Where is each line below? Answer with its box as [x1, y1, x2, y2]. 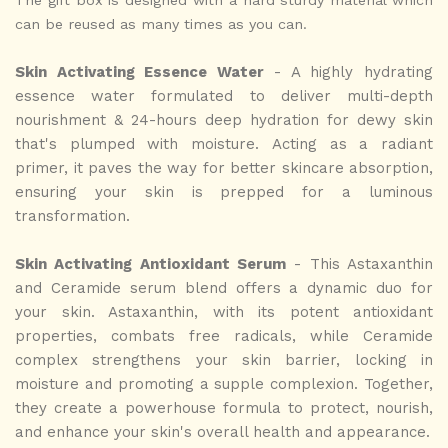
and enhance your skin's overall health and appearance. [15, 422, 430, 441]
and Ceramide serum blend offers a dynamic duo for [15, 278, 433, 297]
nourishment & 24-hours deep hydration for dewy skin [15, 110, 433, 129]
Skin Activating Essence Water [15, 62, 264, 81]
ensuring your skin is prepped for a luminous [15, 182, 433, 201]
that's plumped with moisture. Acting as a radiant [15, 134, 433, 153]
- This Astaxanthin [286, 254, 433, 273]
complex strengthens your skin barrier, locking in [15, 350, 433, 369]
